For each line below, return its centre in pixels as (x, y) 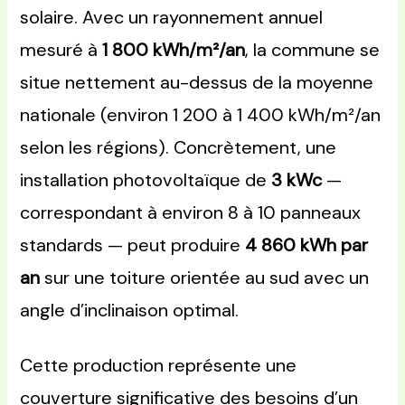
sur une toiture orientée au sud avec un (205, 278)
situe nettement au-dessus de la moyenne (197, 83)
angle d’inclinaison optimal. (130, 311)
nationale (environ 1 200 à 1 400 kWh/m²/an (201, 115)
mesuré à (61, 50)
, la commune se (313, 50)
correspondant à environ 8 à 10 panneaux (191, 213)
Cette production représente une (159, 366)
